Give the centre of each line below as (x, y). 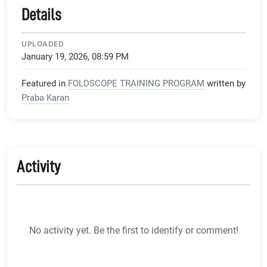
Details (41, 15)
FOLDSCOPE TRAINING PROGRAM (136, 83)
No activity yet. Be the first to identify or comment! (133, 230)
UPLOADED (43, 44)
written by (226, 83)
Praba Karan (45, 97)
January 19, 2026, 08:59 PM (75, 56)
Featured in (44, 83)
